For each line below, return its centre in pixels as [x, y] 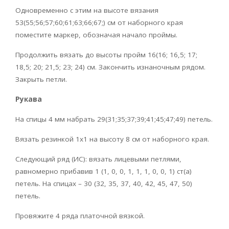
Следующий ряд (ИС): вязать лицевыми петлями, [98, 159]
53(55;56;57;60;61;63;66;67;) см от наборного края [99, 22]
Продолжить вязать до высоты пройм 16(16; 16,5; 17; [106, 54]
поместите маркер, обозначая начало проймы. [96, 35]
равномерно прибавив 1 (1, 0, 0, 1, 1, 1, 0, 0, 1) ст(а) [104, 171]
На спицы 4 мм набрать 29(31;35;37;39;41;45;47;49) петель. [114, 119]
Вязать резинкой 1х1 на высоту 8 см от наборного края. [112, 139]
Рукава [29, 99]
